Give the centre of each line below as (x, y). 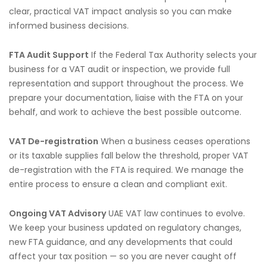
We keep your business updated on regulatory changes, (125, 228)
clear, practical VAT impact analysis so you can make (120, 11)
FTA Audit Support (49, 55)
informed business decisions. (69, 26)
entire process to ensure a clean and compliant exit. (118, 184)
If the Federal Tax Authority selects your (173, 55)
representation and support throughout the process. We (126, 83)
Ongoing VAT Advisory (58, 213)
